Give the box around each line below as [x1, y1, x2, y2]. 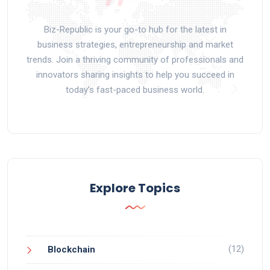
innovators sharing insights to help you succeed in [36, 69, 234, 80]
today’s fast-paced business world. [66, 84, 204, 95]
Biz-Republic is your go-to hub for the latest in [43, 24, 227, 35]
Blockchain [48, 243, 95, 255]
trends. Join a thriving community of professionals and [27, 54, 243, 65]
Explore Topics [90, 179, 180, 196]
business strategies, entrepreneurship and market [37, 39, 233, 50]
